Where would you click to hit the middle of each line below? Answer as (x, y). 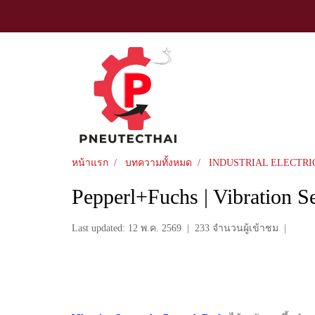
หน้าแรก (90, 162)
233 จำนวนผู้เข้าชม (237, 228)
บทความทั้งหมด (159, 162)
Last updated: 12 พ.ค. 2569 (127, 228)
